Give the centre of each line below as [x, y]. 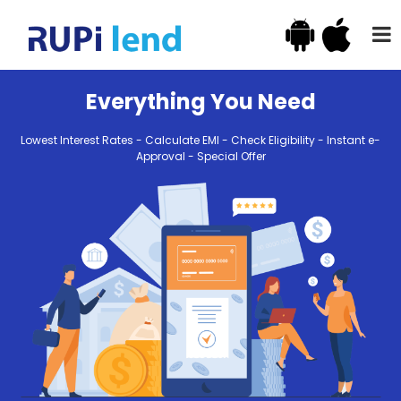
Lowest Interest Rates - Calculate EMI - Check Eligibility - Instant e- [200, 140]
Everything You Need [200, 102]
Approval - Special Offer [200, 156]
